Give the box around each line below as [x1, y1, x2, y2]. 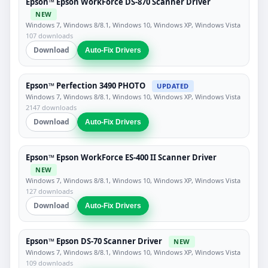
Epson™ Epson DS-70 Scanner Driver [26, 235, 162, 246]
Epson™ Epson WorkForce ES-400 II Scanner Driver [26, 152, 217, 163]
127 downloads [26, 186, 73, 196]
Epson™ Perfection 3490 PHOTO [26, 80, 145, 91]
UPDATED [157, 81, 189, 91]
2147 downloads [26, 103, 77, 112]
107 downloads [26, 31, 73, 40]
